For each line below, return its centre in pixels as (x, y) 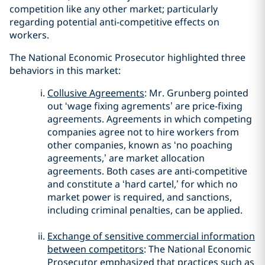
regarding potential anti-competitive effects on (114, 22)
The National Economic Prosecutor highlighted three (127, 57)
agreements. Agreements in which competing (150, 119)
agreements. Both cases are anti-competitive (147, 171)
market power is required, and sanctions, (140, 197)
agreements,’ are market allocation (126, 158)
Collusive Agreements (96, 93)
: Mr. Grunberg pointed (196, 93)
